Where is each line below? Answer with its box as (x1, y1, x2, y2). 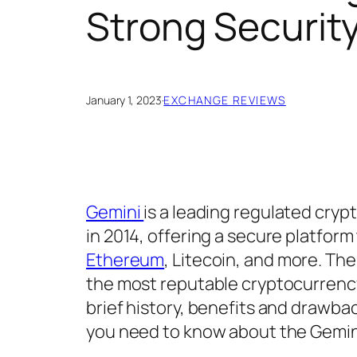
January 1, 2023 (86, 92, 162, 108)
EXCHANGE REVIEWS (163, 92, 286, 108)
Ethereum (86, 248, 165, 273)
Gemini (86, 200, 144, 225)
